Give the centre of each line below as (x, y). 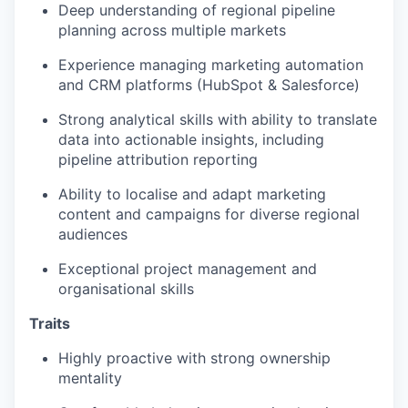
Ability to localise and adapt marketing (192, 194)
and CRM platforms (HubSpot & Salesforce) (209, 84)
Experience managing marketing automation (211, 64)
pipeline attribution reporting (158, 159)
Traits (50, 323)
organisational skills (126, 288)
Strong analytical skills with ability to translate (218, 119)
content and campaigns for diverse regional (209, 214)
